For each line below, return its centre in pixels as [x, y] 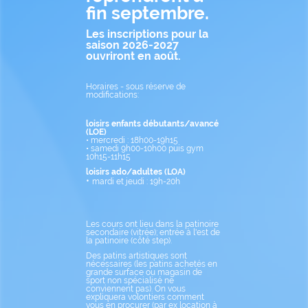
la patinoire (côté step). [129, 241]
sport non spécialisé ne [130, 280]
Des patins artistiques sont [136, 256]
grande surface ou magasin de [144, 272]
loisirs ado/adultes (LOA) [136, 172]
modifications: [112, 95]
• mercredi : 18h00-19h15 [132, 140]
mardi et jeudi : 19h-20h [136, 181]
